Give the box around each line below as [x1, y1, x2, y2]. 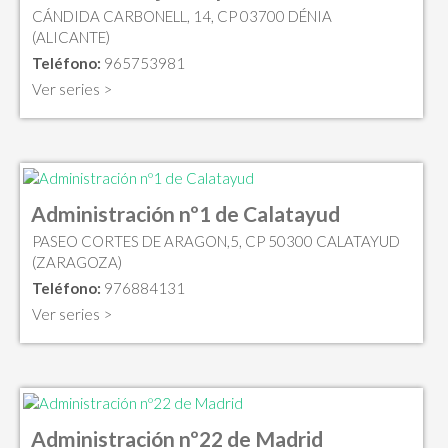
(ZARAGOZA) [32, 253, 122, 272]
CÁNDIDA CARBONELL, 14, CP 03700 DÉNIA [32, 7, 332, 26]
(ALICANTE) [32, 28, 110, 47]
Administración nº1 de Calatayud [31, 201, 340, 227]
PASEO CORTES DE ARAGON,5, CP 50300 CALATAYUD [32, 232, 400, 251]
